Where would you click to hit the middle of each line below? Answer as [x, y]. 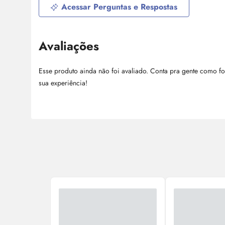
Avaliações [69, 46]
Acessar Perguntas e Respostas [119, 7]
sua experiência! [63, 83]
